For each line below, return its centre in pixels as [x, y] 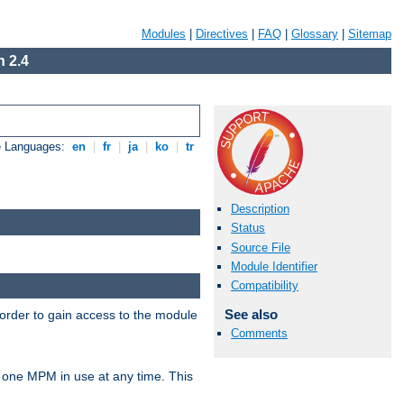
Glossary [315, 34]
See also [251, 314]
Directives [222, 34]
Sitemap [370, 34]
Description [260, 209]
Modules [164, 34]
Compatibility [265, 285]
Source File [261, 247]
